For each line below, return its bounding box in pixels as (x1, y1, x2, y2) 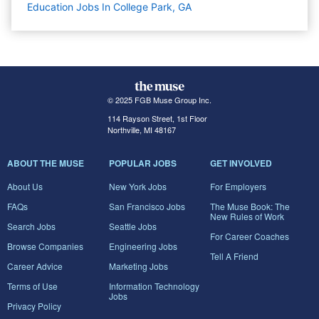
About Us (7, 180, 43, 193)
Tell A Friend (210, 250, 259, 263)
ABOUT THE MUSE (7, 157, 84, 170)
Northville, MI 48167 (107, 124, 176, 136)
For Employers (210, 180, 267, 193)
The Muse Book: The (210, 200, 291, 213)
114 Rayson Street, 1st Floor (107, 113, 207, 125)
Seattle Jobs (108, 220, 157, 233)
